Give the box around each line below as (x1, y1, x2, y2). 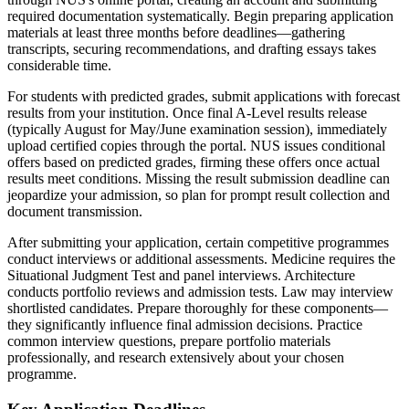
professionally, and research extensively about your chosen (7, 349, 344, 365)
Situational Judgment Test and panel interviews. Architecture (7, 267, 355, 283)
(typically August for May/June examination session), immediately (7, 121, 387, 137)
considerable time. (7, 57, 111, 73)
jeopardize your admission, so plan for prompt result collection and (7, 186, 390, 203)
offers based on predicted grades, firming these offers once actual (7, 153, 380, 170)
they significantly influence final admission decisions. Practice (7, 316, 362, 332)
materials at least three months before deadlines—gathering (7, 24, 345, 40)
